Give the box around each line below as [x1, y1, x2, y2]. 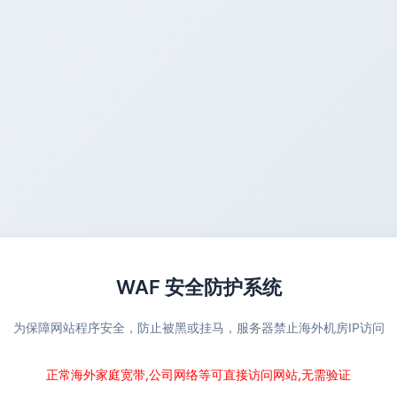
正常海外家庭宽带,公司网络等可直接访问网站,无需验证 [46, 367, 351, 382]
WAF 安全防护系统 [115, 276, 282, 299]
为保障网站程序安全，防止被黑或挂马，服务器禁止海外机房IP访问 [12, 320, 385, 335]
